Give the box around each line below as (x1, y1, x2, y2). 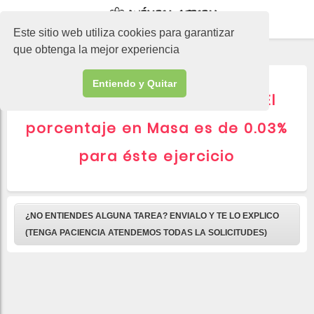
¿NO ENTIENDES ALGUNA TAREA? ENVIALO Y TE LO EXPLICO (25, 211, 279, 221)
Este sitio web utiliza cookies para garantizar (13, 27, 235, 39)
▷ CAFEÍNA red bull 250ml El (51, 90, 276, 110)
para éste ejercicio (79, 146, 235, 166)
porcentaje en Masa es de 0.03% (26, 118, 288, 138)
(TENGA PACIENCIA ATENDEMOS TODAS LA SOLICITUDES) (25, 228, 267, 238)
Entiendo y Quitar (93, 77, 177, 89)
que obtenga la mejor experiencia (13, 43, 180, 56)
